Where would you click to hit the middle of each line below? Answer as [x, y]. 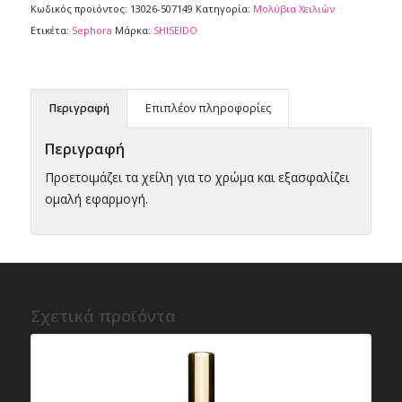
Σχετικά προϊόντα [103, 316]
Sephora [92, 30]
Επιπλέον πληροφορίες [208, 108]
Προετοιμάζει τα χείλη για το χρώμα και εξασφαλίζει [197, 178]
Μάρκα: [134, 30]
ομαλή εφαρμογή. [96, 199]
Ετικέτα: [51, 30]
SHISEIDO [175, 30]
